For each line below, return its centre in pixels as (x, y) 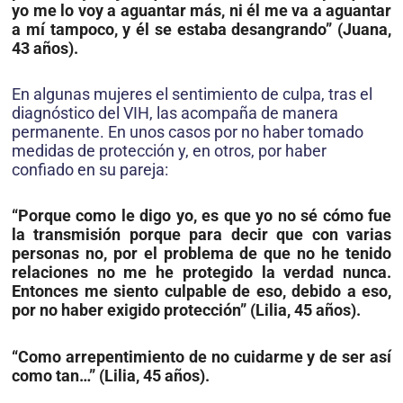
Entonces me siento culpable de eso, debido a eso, (201, 291)
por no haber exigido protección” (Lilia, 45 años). (186, 310)
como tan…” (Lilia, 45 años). (111, 375)
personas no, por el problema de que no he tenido (201, 254)
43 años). (45, 49)
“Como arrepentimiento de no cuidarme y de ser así (201, 356)
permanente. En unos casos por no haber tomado (188, 132)
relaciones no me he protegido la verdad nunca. (201, 273)
